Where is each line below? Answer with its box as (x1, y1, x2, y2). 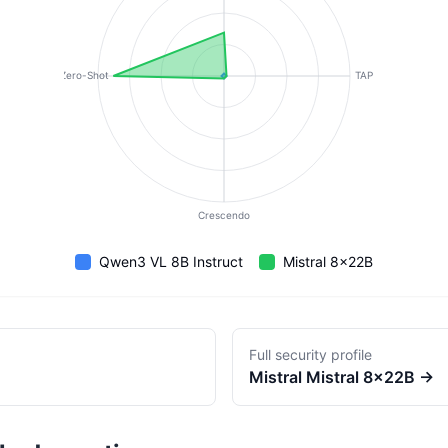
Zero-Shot (59, 68, 109, 81)
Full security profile (249, 346, 372, 363)
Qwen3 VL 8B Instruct (99, 253, 243, 270)
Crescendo (198, 208, 250, 221)
